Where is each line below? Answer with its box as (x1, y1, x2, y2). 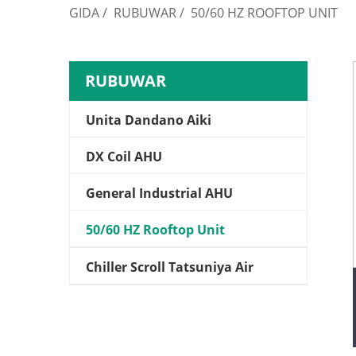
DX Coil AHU (86, 148, 162, 165)
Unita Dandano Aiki (86, 111, 211, 129)
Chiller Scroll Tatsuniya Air (86, 258, 253, 276)
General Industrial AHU (86, 184, 233, 202)
